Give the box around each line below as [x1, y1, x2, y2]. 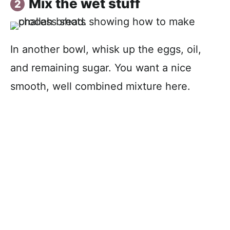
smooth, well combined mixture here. [10, 80, 190, 92]
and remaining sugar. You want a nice [10, 61, 191, 74]
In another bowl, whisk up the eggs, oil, [10, 43, 201, 55]
